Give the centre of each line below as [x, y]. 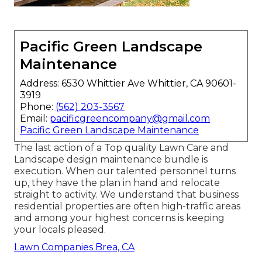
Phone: [38, 106]
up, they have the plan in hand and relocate [117, 182]
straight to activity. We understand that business [126, 194]
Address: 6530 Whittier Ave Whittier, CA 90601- [128, 83]
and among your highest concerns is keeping [119, 218]
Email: [35, 118]
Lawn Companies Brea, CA [74, 247]
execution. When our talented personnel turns [125, 171]
